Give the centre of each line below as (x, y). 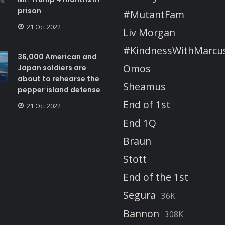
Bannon (141, 214)
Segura (139, 195)
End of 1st (147, 105)
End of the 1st (156, 177)
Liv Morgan (149, 33)
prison (29, 11)
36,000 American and (57, 57)
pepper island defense (59, 90)
